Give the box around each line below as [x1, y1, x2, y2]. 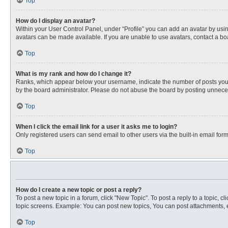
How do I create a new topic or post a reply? [16, 186, 141, 193]
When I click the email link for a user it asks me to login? [16, 123, 177, 130]
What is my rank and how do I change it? [16, 70, 131, 77]
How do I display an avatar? [16, 17, 95, 24]
